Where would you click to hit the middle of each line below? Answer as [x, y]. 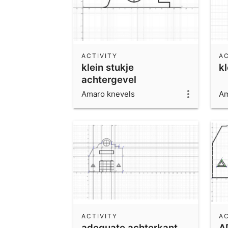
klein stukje [108, 67]
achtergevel [109, 79]
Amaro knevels [108, 94]
